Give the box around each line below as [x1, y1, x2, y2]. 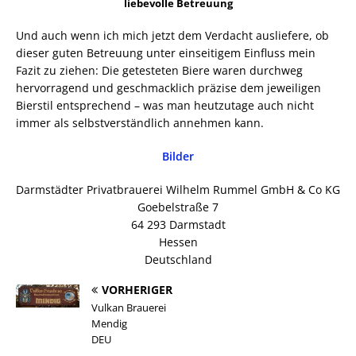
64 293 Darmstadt [130, 217, 226, 233]
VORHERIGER [102, 282, 172, 298]
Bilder [162, 149, 194, 164]
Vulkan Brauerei [91, 300, 166, 315]
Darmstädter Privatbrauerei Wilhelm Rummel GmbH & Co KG [16, 182, 340, 198]
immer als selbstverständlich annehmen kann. [16, 115, 264, 131]
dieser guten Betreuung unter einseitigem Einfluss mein [16, 45, 315, 61]
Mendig [91, 316, 127, 331]
